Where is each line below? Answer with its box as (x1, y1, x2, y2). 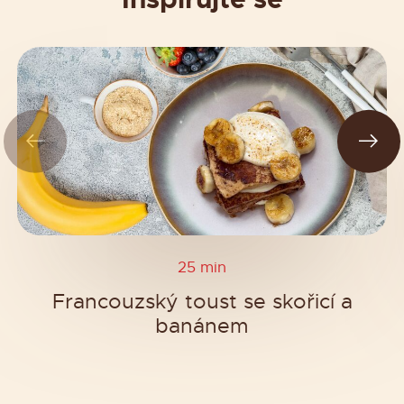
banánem (155, 312, 249, 339)
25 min (178, 258, 226, 278)
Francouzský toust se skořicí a (51, 288, 353, 315)
